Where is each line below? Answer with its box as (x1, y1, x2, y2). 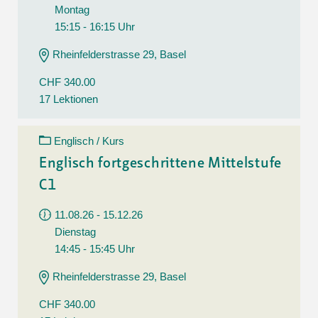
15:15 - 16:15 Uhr (55, 20, 135, 33)
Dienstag (55, 225, 96, 238)
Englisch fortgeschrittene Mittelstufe (39, 156, 282, 171)
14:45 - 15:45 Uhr (55, 242, 135, 255)
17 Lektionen (39, 92, 98, 105)
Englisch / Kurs (54, 134, 124, 147)
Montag (55, 3, 89, 16)
